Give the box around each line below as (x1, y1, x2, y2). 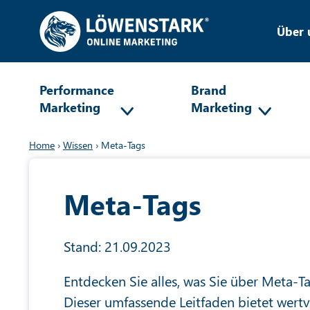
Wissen (63, 138, 93, 152)
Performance (39, 81, 114, 98)
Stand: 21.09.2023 (64, 237, 171, 255)
